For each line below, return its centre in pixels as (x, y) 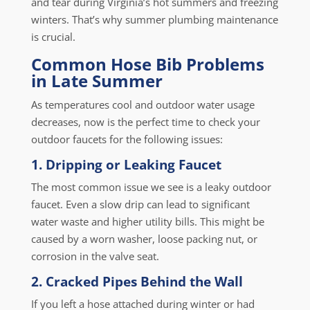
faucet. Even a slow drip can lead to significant (140, 204)
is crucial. (53, 37)
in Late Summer (97, 81)
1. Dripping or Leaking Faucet (126, 165)
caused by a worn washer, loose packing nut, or (144, 239)
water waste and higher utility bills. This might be (147, 221)
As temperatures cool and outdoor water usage (143, 104)
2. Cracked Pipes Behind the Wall (137, 282)
